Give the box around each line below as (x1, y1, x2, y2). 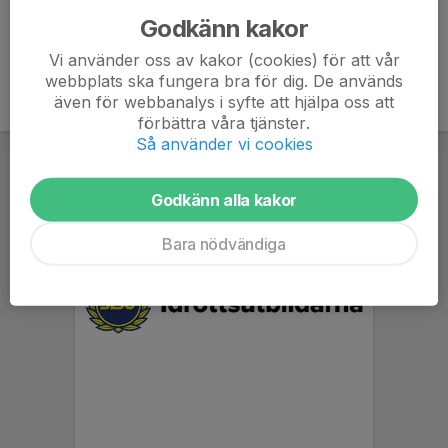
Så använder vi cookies (135, 133, 313, 154)
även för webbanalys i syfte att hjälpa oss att (54, 91, 394, 112)
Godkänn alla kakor (150, 189, 298, 210)
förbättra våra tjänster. (138, 112, 310, 133)
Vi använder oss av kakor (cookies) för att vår (48, 49, 400, 70)
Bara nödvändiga (162, 233, 286, 254)
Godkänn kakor (139, 13, 309, 43)
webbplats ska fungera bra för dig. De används (45, 70, 403, 91)
